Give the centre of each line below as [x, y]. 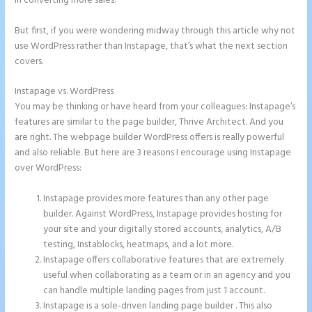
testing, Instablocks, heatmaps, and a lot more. [139, 245]
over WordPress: [48, 169]
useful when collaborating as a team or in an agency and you [167, 276]
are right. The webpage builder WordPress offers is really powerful [150, 138]
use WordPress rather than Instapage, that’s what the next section [151, 46]
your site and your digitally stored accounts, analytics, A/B [163, 230]
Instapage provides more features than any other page [156, 199]
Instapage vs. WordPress [65, 92]
